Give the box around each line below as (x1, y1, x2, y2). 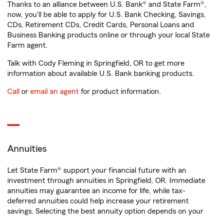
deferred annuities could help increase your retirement (7, 197, 189, 205)
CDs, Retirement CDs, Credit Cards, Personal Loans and (7, 21, 194, 29)
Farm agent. (7, 41, 48, 49)
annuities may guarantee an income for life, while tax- (7, 187, 185, 195)
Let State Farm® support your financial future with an (7, 166, 186, 174)
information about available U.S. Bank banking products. (7, 70, 194, 77)
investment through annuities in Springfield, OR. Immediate (7, 177, 205, 184)
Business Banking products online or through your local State (7, 31, 210, 39)
